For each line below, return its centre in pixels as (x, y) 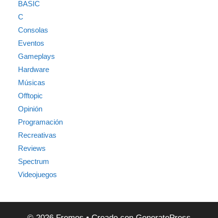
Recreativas (37, 135)
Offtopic (31, 96)
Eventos (31, 43)
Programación (41, 122)
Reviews (32, 148)
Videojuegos (38, 175)
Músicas (32, 83)
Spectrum (34, 162)
